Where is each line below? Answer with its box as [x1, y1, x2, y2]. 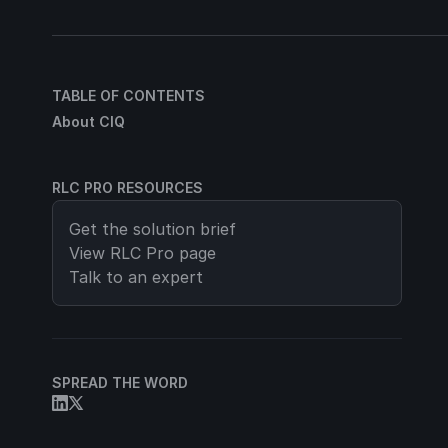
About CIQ [52, 113, 125, 130]
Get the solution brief [69, 219, 236, 239]
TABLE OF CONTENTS [52, 87, 205, 104]
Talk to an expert [69, 267, 203, 287]
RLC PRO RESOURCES [52, 179, 203, 196]
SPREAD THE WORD [52, 374, 188, 391]
